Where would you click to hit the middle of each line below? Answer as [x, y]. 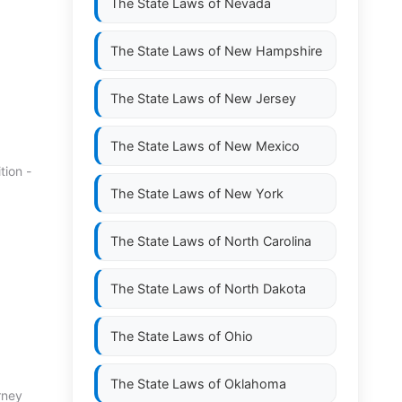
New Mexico [262, 146]
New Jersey [260, 98]
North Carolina [268, 241]
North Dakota [265, 288]
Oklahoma [255, 384]
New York [254, 193]
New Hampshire [273, 51]
